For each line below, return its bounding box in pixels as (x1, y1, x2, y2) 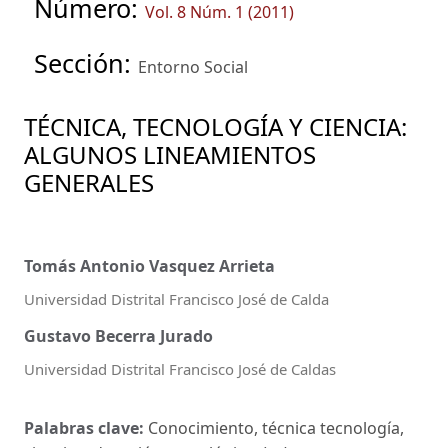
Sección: (34, 46, 138, 81)
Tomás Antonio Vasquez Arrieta (24, 255, 275, 278)
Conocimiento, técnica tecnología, (148, 416, 404, 439)
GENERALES (24, 166, 154, 200)
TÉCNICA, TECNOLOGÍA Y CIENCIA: (24, 110, 407, 144)
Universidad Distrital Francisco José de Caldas (24, 358, 336, 379)
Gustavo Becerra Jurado (24, 324, 213, 347)
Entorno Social (138, 56, 248, 79)
